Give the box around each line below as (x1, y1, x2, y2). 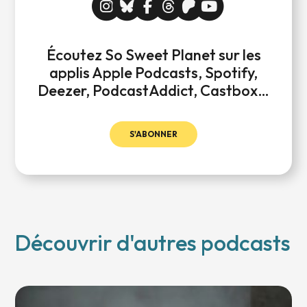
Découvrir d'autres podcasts (15, 228, 291, 256)
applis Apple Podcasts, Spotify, (49, 63, 258, 83)
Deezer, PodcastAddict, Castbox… (38, 81, 269, 101)
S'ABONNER (130, 129, 177, 140)
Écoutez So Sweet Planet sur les (46, 45, 261, 65)
